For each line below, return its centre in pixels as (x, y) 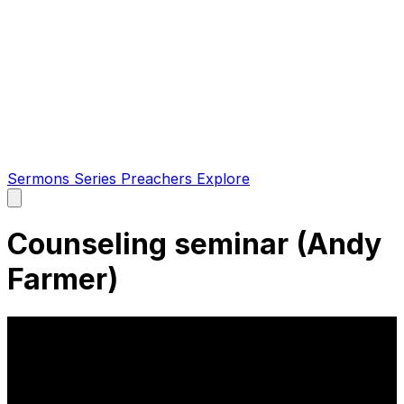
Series (97, 179)
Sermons (41, 179)
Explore (223, 179)
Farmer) (63, 280)
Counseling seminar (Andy (194, 244)
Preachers (159, 179)
